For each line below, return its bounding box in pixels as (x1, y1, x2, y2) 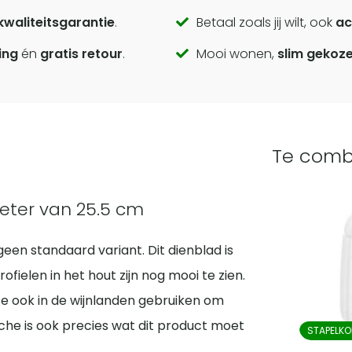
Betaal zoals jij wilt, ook (196, 13, 335, 32)
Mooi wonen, (196, 45, 277, 64)
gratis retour (40, 45, 123, 64)
